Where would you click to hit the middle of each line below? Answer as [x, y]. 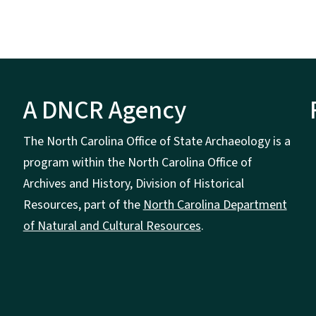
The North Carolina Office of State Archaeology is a [157, 142]
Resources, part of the [83, 205]
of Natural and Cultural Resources [112, 226]
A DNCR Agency [104, 111]
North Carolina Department [215, 205]
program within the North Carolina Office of [137, 163]
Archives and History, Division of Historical [133, 184]
